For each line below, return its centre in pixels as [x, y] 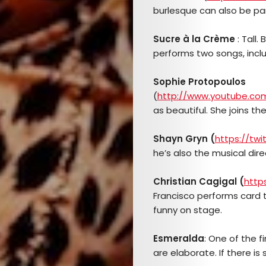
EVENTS [190, 64]
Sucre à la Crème [194, 39]
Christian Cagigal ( [198, 181]
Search [165, 225]
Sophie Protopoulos [199, 81]
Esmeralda [178, 238]
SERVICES [205, 92]
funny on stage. [187, 210]
